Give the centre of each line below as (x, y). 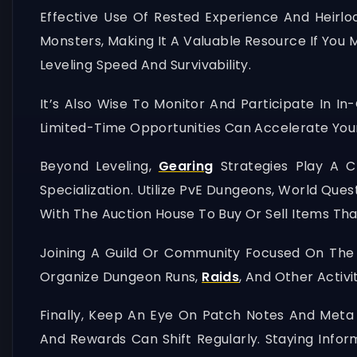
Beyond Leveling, (99, 167)
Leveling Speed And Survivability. (146, 65)
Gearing (186, 167)
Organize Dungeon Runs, (121, 277)
